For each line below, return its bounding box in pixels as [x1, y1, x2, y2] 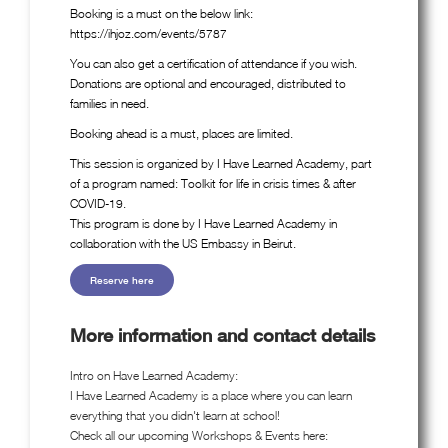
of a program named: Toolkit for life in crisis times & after [70, 175, 356, 191]
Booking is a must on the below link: [70, 5, 253, 21]
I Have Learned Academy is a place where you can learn [70, 387, 352, 403]
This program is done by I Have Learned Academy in [70, 215, 337, 231]
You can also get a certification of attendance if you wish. [70, 55, 357, 71]
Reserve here [90, 273, 154, 286]
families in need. [70, 95, 149, 111]
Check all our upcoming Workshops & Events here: [70, 427, 328, 443]
